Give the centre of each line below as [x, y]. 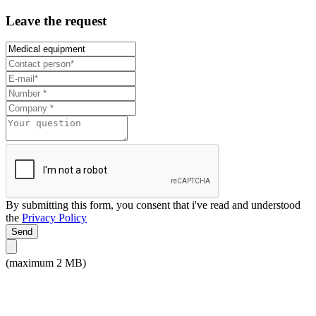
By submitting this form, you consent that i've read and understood [153, 205]
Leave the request [56, 20]
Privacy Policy [54, 218]
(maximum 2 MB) [46, 263]
